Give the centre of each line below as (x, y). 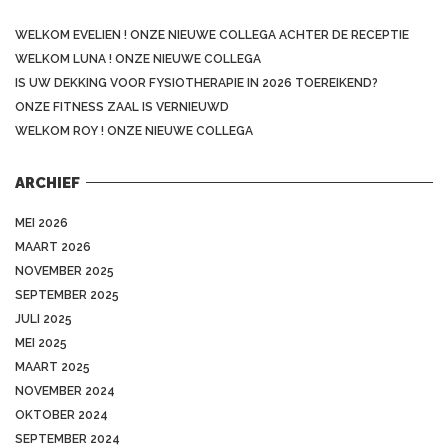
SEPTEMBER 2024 (67, 438)
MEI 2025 (41, 342)
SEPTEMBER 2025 (67, 294)
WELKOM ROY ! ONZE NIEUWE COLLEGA (134, 130)
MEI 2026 (41, 222)
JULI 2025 (43, 318)
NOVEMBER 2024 (65, 390)
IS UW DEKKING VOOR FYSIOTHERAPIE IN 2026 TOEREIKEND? (196, 82)
